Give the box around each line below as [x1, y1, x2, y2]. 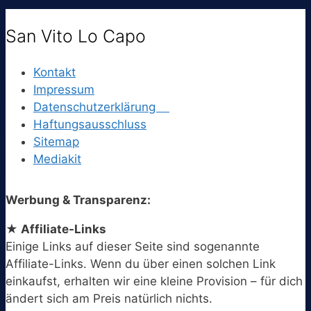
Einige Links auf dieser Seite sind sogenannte [6, 239, 260, 253]
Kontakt [33, 65, 76, 79]
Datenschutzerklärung [33, 99, 169, 114]
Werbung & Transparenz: [6, 192, 151, 207]
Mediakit [33, 151, 81, 166]
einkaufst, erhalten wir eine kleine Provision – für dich [6, 274, 303, 288]
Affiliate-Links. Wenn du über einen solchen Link [6, 256, 276, 271]
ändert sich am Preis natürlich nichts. [6, 291, 216, 305]
